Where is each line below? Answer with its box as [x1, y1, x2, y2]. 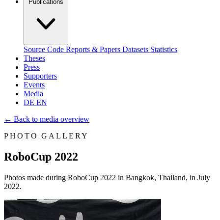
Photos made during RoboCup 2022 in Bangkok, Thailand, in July [4, 173, 210, 182]
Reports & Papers [66, 45, 122, 54]
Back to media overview [12, 115, 89, 123]
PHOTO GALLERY [4, 132, 89, 140]
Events [24, 81, 45, 89]
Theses [24, 54, 45, 62]
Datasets [122, 45, 150, 54]
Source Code [24, 45, 66, 54]
